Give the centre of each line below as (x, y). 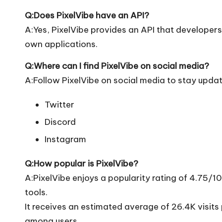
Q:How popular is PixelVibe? (82, 164)
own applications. (61, 44)
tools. (36, 193)
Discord (60, 122)
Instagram (65, 139)
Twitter (59, 104)
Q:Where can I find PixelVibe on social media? (117, 66)
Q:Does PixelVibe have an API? (87, 15)
